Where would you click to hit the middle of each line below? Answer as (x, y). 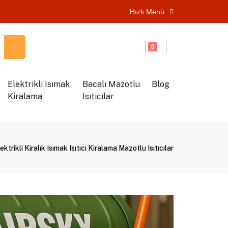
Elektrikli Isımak (38, 84)
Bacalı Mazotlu (111, 84)
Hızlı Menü (147, 11)
